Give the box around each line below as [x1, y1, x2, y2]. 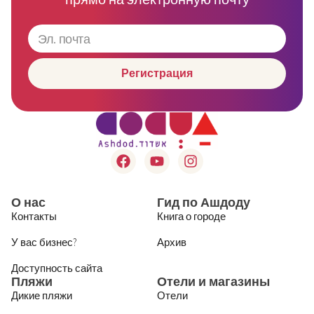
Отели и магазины [157, 273, 270, 289]
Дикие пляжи [11, 288, 72, 302]
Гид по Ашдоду [157, 193, 250, 210]
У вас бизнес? [11, 235, 77, 249]
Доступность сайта [11, 261, 102, 275]
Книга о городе [157, 209, 226, 223]
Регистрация [121, 66, 193, 81]
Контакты [11, 209, 57, 223]
